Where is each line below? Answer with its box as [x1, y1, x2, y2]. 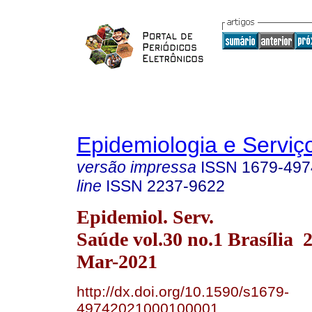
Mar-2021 [77, 250, 157, 272]
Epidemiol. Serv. [77, 205, 214, 228]
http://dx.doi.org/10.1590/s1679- [77, 283, 289, 299]
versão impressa [77, 158, 196, 176]
